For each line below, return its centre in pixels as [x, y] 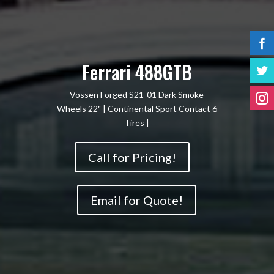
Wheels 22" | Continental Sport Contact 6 [137, 108]
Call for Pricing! [132, 157]
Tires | [137, 122]
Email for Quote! [137, 200]
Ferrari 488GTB [137, 72]
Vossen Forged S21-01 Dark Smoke [137, 94]
